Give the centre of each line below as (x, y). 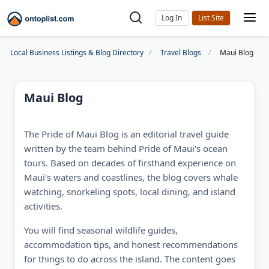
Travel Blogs (181, 53)
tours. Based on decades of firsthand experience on (130, 163)
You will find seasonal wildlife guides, (101, 230)
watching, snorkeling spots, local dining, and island (130, 192)
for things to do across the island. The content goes (130, 259)
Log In (172, 18)
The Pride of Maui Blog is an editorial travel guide (126, 134)
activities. (43, 206)
